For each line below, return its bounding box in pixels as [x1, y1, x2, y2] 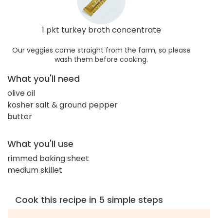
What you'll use [7, 137, 73, 150]
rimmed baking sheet [7, 152, 89, 164]
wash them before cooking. [54, 54, 148, 64]
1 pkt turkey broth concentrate [41, 24, 161, 36]
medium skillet [7, 164, 62, 176]
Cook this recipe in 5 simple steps [15, 193, 163, 206]
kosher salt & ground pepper [7, 99, 118, 110]
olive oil [7, 87, 35, 99]
